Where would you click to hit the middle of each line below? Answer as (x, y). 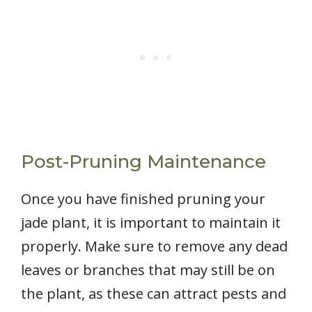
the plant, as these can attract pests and (154, 294)
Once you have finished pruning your (143, 199)
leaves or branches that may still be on (148, 270)
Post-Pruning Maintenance (143, 162)
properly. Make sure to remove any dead (154, 247)
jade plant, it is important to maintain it (151, 223)
